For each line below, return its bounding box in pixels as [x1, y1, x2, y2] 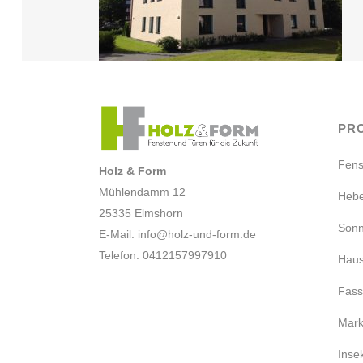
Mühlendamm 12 [99, 185, 186, 199]
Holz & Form [99, 164, 166, 177]
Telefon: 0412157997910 [99, 248, 227, 262]
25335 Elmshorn [99, 206, 183, 220]
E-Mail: [99, 227, 138, 241]
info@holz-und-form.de [138, 227, 256, 241]
